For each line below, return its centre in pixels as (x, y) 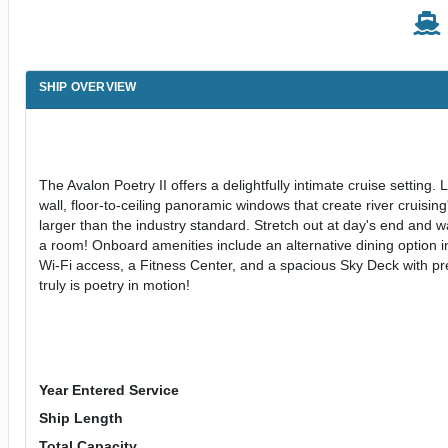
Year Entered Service (108, 390)
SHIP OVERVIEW (87, 87)
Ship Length (80, 418)
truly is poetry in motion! (114, 285)
